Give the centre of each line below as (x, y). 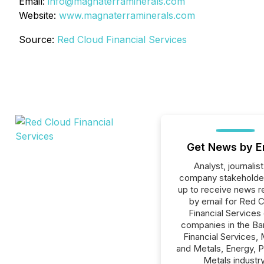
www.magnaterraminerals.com (127, 15)
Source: (38, 39)
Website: (39, 15)
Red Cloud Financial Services (122, 39)
